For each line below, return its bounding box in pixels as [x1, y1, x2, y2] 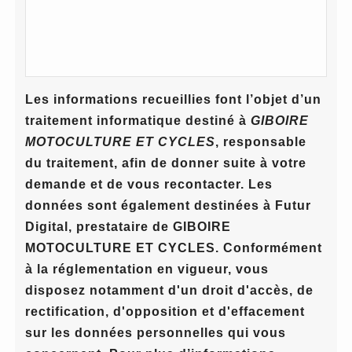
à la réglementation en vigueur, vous [24, 262, 269, 276]
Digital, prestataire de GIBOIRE [24, 219, 231, 233]
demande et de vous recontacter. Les [24, 177, 273, 191]
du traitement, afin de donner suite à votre [24, 156, 306, 170]
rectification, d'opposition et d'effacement [24, 304, 305, 318]
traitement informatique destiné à [24, 113, 247, 127]
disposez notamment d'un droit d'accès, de [24, 283, 313, 297]
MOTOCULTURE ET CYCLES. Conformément [24, 240, 322, 255]
